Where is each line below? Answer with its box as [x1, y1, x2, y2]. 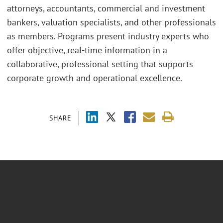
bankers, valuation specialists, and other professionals [7, 16, 216, 28]
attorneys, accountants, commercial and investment [7, 2, 205, 14]
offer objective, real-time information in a [7, 44, 167, 56]
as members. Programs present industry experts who [7, 30, 209, 42]
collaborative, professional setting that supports [7, 58, 193, 70]
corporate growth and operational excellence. [7, 72, 182, 84]
